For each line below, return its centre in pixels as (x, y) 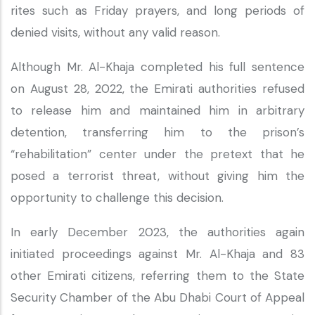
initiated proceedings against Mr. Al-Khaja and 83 (157, 254)
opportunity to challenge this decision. (119, 198)
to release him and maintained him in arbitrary (157, 110)
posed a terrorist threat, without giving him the (157, 176)
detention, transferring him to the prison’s (157, 132)
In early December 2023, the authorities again (157, 232)
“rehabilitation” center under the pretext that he (157, 154)
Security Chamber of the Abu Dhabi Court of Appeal (157, 297)
